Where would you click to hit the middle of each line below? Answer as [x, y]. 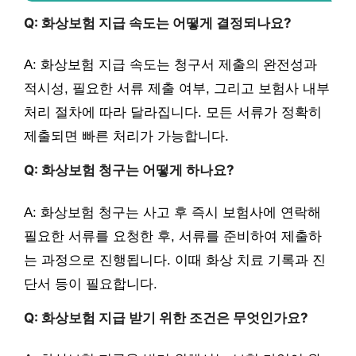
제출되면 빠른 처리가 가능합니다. [126, 137]
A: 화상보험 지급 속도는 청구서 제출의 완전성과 [170, 65]
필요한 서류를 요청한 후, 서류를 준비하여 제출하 [173, 236]
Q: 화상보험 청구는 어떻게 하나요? [129, 170]
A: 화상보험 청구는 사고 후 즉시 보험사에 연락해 [172, 212]
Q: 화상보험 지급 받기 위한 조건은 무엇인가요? [166, 317]
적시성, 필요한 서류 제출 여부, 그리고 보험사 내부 [177, 89]
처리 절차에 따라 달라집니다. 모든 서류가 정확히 [173, 113]
